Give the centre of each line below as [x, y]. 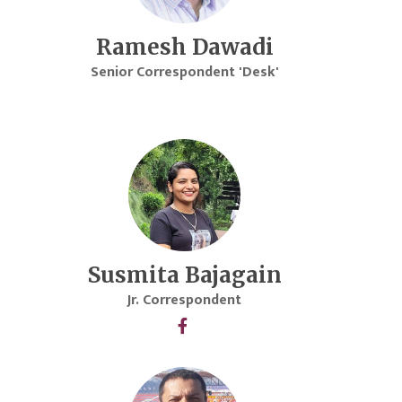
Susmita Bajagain [184, 275]
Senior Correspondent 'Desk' [184, 73]
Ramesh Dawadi [184, 48]
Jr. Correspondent [185, 301]
